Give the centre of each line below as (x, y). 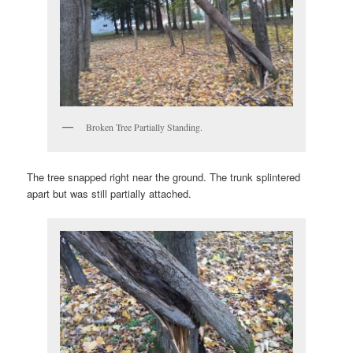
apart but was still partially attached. (110, 193)
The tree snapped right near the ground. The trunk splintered (164, 176)
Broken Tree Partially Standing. (144, 127)
